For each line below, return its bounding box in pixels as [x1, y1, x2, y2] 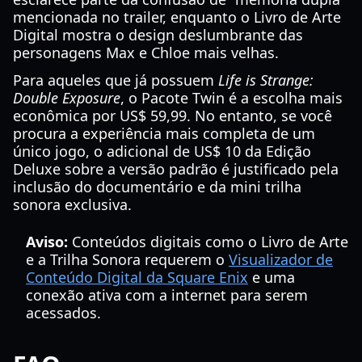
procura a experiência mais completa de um [13, 124, 315, 143]
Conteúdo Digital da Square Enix [26, 267, 248, 287]
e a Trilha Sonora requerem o [26, 250, 229, 269]
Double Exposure [13, 88, 120, 107]
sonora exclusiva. [13, 195, 132, 214]
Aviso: [26, 232, 68, 251]
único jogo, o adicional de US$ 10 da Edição [13, 141, 311, 161]
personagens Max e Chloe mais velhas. [13, 43, 279, 62]
